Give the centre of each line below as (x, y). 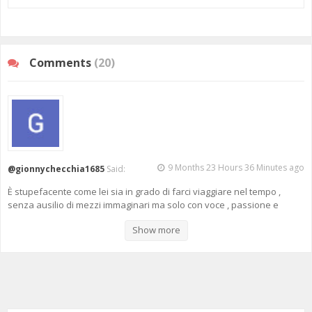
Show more (156, 229)
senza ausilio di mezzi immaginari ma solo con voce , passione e (143, 204)
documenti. (31, 218)
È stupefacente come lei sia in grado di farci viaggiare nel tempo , (144, 191)
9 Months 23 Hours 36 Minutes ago (236, 167)
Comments (62, 62)
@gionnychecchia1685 (56, 169)
